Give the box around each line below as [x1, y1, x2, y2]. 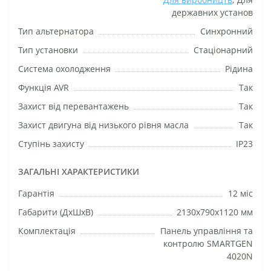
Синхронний [200, 25, 253, 37]
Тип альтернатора [18, 25, 94, 37]
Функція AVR [18, 81, 69, 93]
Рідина [225, 62, 253, 74]
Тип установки [18, 44, 78, 56]
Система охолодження [18, 62, 111, 74]
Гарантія [18, 187, 54, 199]
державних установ [172, 6, 253, 18]
